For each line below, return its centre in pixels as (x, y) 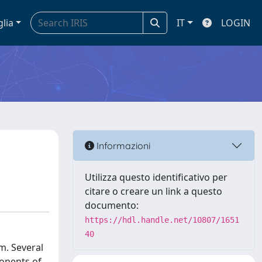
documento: (112, 205)
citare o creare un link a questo (154, 191)
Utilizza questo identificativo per (156, 177)
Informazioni (122, 145)
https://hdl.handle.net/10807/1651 (162, 220)
